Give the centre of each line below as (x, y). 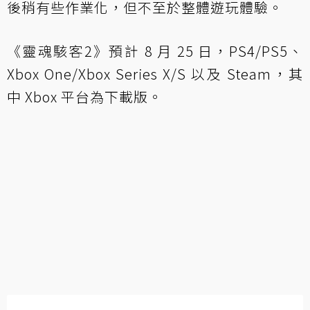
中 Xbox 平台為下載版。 (85, 97)
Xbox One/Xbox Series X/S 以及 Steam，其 (155, 74)
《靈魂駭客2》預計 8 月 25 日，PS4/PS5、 (155, 51)
